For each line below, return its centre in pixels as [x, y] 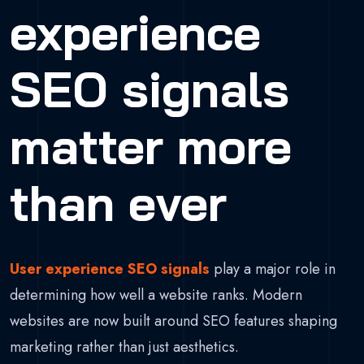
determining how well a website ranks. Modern [156, 295]
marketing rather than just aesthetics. [124, 347]
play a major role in [273, 269]
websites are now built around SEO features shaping [173, 321]
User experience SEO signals [110, 269]
